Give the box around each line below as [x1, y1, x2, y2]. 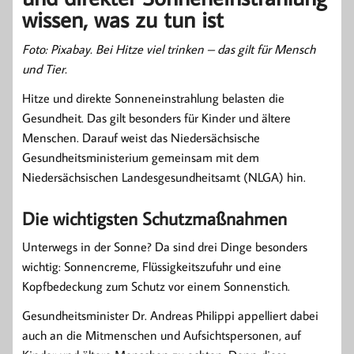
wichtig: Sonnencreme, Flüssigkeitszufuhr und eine [22, 258, 281, 274]
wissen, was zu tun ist [22, 3, 224, 34]
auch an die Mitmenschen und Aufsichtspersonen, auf [22, 326, 301, 343]
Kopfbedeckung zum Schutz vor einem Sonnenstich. [22, 277, 290, 294]
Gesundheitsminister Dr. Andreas [22, 307, 196, 323]
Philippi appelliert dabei [196, 307, 318, 323]
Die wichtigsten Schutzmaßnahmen [22, 205, 287, 230]
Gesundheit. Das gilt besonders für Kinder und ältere [22, 109, 291, 126]
